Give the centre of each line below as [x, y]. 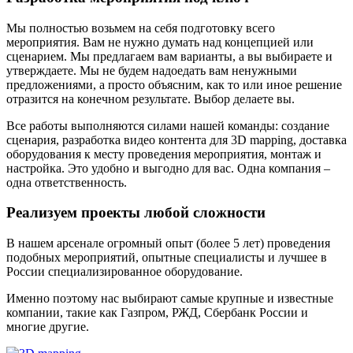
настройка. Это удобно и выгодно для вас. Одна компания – [168, 168]
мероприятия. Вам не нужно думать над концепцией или [160, 42]
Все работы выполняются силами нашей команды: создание [168, 125]
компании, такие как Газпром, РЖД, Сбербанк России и [157, 313]
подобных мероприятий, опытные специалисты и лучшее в [167, 258]
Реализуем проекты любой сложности [136, 213]
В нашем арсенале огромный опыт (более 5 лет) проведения [168, 243]
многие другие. [48, 327]
